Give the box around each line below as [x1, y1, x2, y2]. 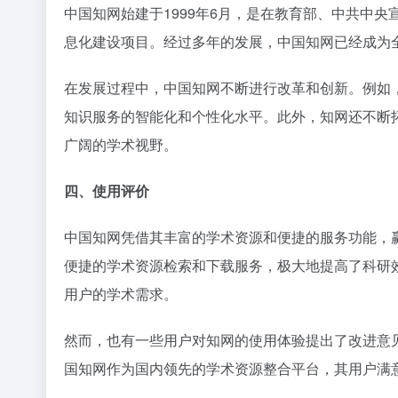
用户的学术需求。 [64, 283, 178, 304]
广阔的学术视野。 [64, 133, 178, 155]
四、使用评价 [64, 179, 149, 201]
